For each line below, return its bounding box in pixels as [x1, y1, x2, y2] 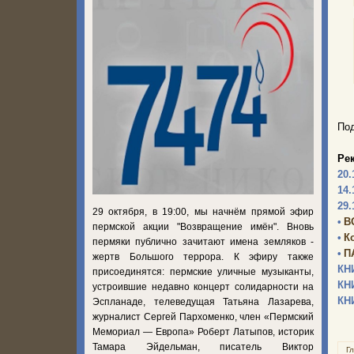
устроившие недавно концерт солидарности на [92, 281, 314, 292]
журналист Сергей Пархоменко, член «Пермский [92, 311, 314, 322]
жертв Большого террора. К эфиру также [92, 250, 314, 262]
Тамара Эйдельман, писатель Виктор [92, 341, 314, 352]
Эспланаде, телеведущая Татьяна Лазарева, [92, 296, 314, 307]
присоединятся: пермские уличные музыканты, [92, 265, 314, 277]
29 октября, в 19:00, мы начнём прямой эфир [92, 205, 314, 217]
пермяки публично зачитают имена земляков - [92, 235, 314, 247]
